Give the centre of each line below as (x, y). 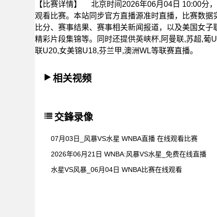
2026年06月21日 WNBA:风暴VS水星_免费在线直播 (129, 154)
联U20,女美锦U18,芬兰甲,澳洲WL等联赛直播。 (116, 51)
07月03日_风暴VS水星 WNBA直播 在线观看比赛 (124, 139)
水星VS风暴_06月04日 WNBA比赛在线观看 (116, 170)
